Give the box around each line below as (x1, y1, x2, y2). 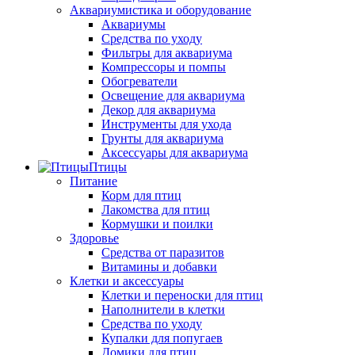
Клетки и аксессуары (70, 274, 184, 288)
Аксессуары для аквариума (101, 146, 248, 160)
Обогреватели (101, 74, 177, 89)
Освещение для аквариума (101, 89, 245, 103)
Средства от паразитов (101, 246, 224, 260)
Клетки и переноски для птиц (101, 288, 263, 303)
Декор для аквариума (101, 103, 216, 117)
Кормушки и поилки (101, 217, 213, 231)
